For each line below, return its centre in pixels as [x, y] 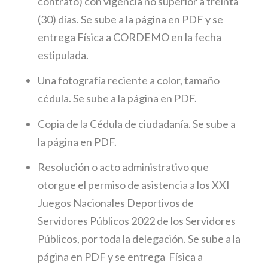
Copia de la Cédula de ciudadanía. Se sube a [137, 124]
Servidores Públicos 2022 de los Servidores [137, 221]
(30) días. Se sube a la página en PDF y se [131, 19]
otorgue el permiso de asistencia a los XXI [134, 185]
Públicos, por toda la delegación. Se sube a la [139, 239]
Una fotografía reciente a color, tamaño [129, 80]
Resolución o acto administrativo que [124, 167]
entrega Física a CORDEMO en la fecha [130, 37]
